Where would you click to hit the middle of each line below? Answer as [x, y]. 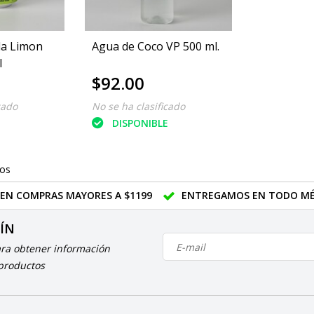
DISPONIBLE [140, 123]
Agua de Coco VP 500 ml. [155, 47]
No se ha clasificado [138, 107]
